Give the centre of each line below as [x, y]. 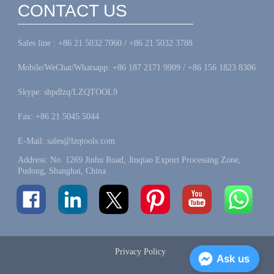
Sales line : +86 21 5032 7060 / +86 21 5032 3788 [105, 43]
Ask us [233, 259]
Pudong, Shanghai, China [61, 171]
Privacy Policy [141, 251]
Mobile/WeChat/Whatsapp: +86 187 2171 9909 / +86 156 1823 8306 [137, 67]
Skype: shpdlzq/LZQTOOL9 [68, 92]
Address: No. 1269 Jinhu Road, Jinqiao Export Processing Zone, [129, 160]
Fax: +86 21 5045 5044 [58, 116]
